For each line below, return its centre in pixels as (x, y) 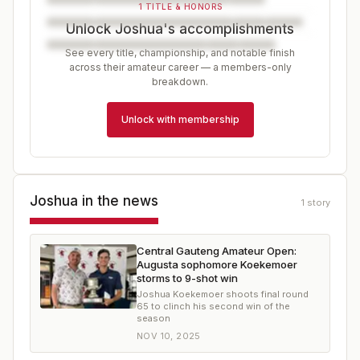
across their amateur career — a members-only (180, 67)
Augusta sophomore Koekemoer (217, 264)
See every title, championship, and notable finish (180, 53)
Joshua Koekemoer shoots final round (223, 294)
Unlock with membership (180, 119)
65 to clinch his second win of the (213, 306)
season (153, 318)
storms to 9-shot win (187, 278)
